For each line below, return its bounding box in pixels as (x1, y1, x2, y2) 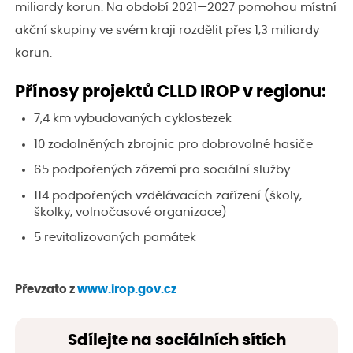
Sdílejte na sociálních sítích (67, 332, 286, 348)
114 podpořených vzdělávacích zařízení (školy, (34, 189, 302, 202)
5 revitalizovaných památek (34, 232, 196, 244)
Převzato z (15, 283, 77, 295)
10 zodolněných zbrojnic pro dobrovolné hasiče (34, 138, 313, 150)
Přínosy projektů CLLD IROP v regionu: (15, 83, 326, 100)
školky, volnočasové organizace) (34, 206, 227, 218)
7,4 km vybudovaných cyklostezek (34, 113, 232, 125)
